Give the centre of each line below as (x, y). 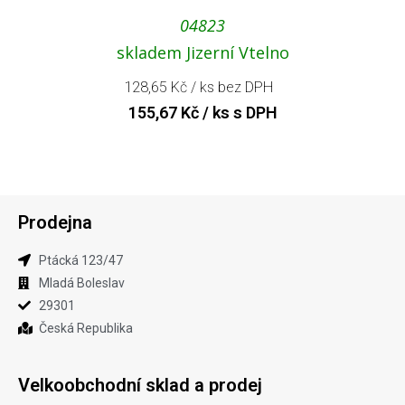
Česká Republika (85, 328)
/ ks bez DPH (230, 87)
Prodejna (55, 222)
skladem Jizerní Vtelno (202, 52)
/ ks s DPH (238, 112)
